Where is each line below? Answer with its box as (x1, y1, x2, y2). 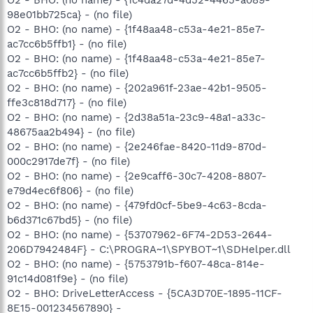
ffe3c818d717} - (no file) (7, 96, 126, 109)
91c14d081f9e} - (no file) (7, 272, 128, 285)
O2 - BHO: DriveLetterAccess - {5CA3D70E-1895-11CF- (7, 286, 282, 300)
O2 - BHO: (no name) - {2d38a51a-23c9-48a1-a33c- (7, 110, 266, 124)
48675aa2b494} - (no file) (7, 125, 135, 138)
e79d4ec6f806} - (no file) (7, 184, 133, 197)
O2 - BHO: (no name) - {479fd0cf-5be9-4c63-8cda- (7, 198, 267, 212)
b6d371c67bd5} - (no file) (7, 213, 132, 226)
